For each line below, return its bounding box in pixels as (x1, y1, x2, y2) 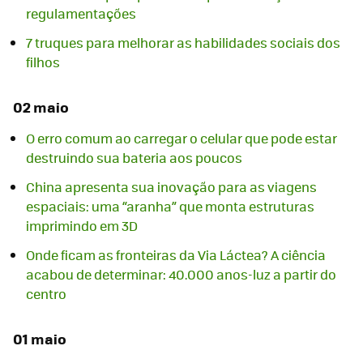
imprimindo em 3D (26, 216, 138, 236)
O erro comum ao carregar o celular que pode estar (26, 129, 337, 148)
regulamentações (26, 4, 136, 23)
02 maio (13, 96, 69, 118)
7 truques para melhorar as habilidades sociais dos (26, 33, 340, 53)
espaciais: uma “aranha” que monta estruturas (26, 197, 314, 216)
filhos (26, 53, 60, 72)
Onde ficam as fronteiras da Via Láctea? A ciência (26, 246, 326, 265)
